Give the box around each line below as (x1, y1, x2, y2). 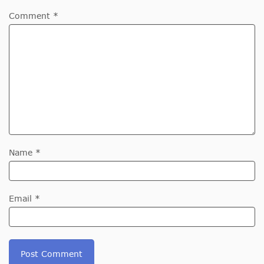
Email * (9, 193, 40, 204)
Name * (9, 147, 41, 158)
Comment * (9, 11, 58, 21)
